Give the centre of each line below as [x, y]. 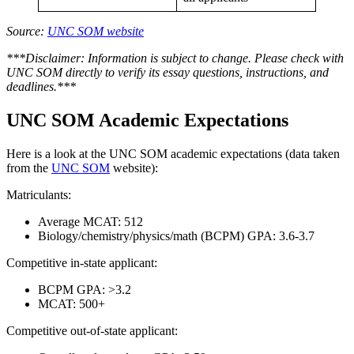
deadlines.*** [41, 87]
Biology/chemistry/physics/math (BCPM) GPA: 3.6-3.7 [176, 235]
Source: [27, 32]
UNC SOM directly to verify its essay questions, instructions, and [168, 73]
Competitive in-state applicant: [82, 262]
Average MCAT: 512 [90, 221]
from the [29, 168]
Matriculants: [39, 194]
